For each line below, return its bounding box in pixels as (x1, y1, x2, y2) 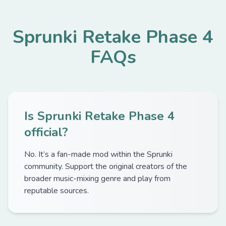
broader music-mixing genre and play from (24, 173, 171, 184)
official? (24, 124, 68, 140)
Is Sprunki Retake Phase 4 (24, 108, 175, 124)
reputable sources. (24, 185, 89, 196)
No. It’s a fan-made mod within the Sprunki (24, 149, 173, 160)
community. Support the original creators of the (24, 161, 187, 172)
